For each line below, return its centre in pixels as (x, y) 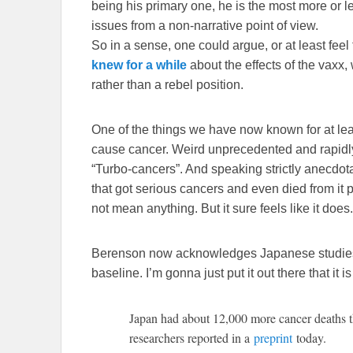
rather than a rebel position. (167, 85)
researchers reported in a (191, 338)
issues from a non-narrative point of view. (205, 26)
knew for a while (139, 65)
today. (309, 338)
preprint (273, 338)
